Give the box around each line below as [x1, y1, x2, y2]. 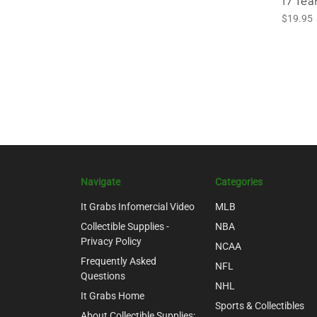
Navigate [81, 176, 120, 188]
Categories [214, 176, 263, 188]
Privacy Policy [81, 236, 142, 248]
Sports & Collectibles [214, 300, 304, 312]
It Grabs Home [81, 290, 144, 302]
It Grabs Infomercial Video [81, 201, 195, 213]
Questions [81, 270, 125, 282]
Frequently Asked [81, 255, 156, 267]
